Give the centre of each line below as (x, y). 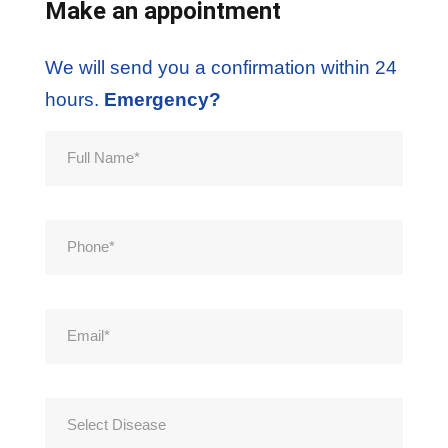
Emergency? (162, 99)
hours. (74, 99)
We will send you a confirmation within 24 (221, 67)
